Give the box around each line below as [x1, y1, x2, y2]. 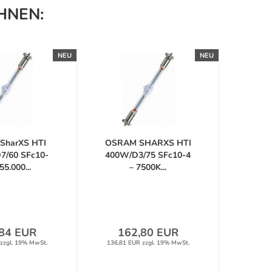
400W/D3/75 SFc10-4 [105, 149, 191, 161]
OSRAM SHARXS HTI [104, 137, 191, 149]
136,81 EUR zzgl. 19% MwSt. [106, 239, 189, 247]
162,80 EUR [117, 225, 178, 240]
